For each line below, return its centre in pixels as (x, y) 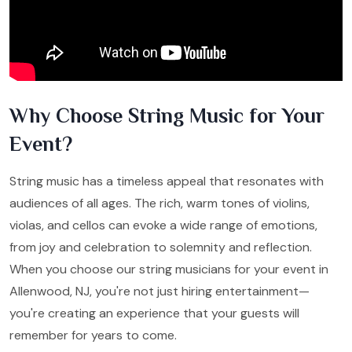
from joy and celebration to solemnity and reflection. (161, 247)
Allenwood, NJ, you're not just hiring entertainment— (159, 291)
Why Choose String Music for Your (167, 115)
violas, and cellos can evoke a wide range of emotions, (163, 225)
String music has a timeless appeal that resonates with (167, 181)
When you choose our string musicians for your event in (169, 269)
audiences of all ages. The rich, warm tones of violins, (159, 203)
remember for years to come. (93, 335)
